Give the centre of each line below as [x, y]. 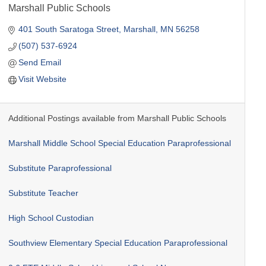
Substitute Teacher [43, 193]
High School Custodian [51, 218]
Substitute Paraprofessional [60, 168]
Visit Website [43, 79]
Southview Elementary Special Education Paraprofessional [118, 243]
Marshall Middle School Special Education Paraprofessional [119, 143]
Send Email [40, 62]
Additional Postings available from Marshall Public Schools [117, 118]
